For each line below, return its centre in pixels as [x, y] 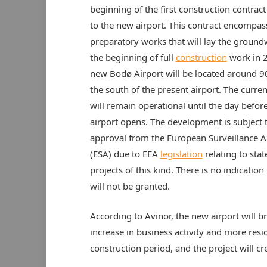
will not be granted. [130, 186]
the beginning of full [133, 57]
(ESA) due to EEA [125, 154]
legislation [181, 154]
